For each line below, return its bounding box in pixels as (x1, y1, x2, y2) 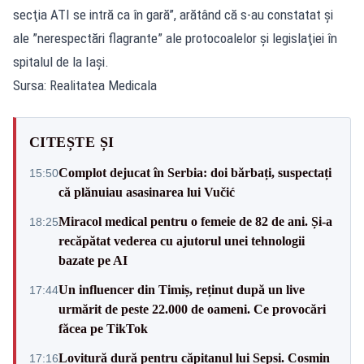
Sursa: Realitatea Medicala (13, 76, 157, 93)
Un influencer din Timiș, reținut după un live (58, 282, 305, 297)
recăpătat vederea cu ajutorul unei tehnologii (58, 233, 305, 248)
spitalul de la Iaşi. (13, 53, 109, 70)
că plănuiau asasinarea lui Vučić (58, 184, 235, 199)
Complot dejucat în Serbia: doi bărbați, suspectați (58, 165, 331, 180)
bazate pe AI (58, 253, 128, 267)
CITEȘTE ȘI (29, 133, 115, 150)
